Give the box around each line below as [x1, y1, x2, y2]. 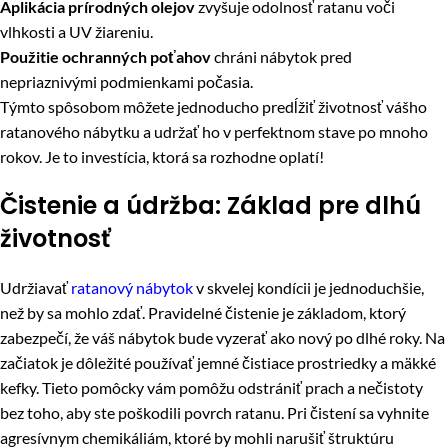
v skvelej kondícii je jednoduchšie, [193, 278, 424, 298]
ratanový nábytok [71, 278, 193, 298]
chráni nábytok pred [211, 47, 352, 67]
